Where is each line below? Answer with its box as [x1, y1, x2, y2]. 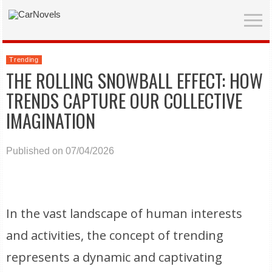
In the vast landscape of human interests [6, 205, 243, 222]
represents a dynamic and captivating [6, 249, 223, 265]
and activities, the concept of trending [6, 227, 224, 243]
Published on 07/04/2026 [6, 146, 115, 156]
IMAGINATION [6, 107, 96, 134]
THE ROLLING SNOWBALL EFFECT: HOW [6, 67, 263, 94]
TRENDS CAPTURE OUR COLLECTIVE [6, 87, 243, 114]
